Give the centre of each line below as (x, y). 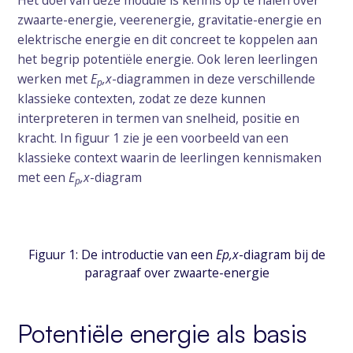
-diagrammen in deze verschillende (214, 78)
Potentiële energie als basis (163, 333)
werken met (54, 78)
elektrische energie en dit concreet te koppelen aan (168, 39)
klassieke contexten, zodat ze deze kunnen (142, 98)
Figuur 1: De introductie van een (122, 254)
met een (43, 177)
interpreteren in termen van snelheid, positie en (159, 118)
